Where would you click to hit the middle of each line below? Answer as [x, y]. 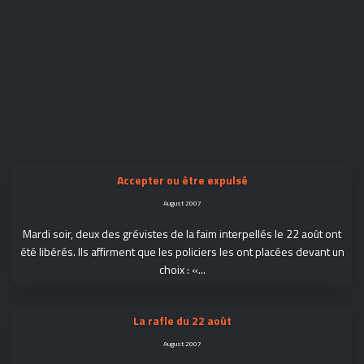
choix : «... [182, 269]
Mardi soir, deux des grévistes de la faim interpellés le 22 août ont [182, 234]
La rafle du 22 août [182, 321]
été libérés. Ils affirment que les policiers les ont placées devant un [182, 251]
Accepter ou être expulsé [182, 180]
